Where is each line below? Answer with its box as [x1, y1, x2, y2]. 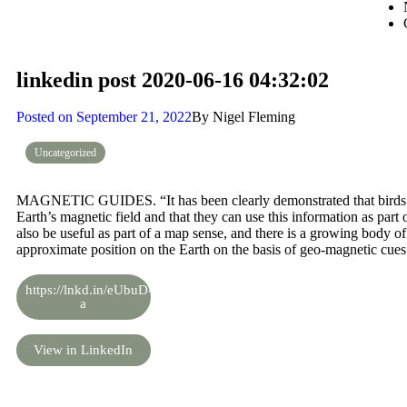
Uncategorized [35, 146, 96, 159]
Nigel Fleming [209, 109, 295, 124]
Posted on [16, 109, 73, 124]
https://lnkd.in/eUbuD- [25, 283, 153, 297]
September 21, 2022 [76, 109, 192, 124]
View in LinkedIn [34, 342, 134, 357]
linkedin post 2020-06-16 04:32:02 [16, 68, 329, 92]
